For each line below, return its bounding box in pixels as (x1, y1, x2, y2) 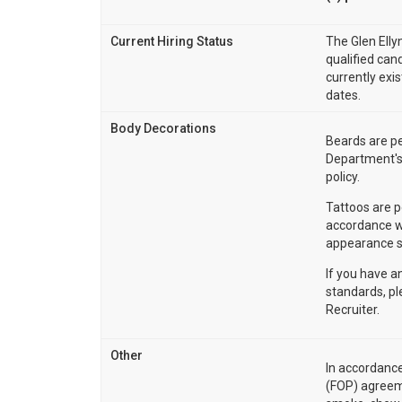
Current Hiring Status (110, 33, 233, 48)
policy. (326, 169, 360, 184)
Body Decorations (110, 120, 216, 135)
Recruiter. (326, 301, 380, 317)
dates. (326, 87, 361, 102)
